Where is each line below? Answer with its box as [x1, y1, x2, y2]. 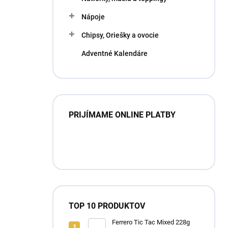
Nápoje [81, 13, 105, 21]
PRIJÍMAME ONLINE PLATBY [69, 110, 176, 120]
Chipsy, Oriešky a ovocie [81, 31, 159, 39]
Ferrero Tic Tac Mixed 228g [112, 218, 190, 226]
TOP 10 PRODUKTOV [69, 201, 145, 211]
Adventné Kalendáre [81, 49, 148, 58]
